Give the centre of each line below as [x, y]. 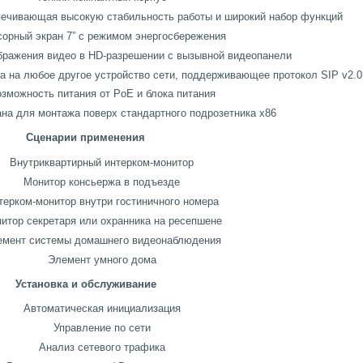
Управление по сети [102, 328]
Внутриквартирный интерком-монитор [102, 162]
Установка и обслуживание [85, 284]
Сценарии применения [85, 138]
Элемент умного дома [102, 259]
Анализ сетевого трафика [102, 348]
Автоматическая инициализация [102, 309]
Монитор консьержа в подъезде [102, 181]
